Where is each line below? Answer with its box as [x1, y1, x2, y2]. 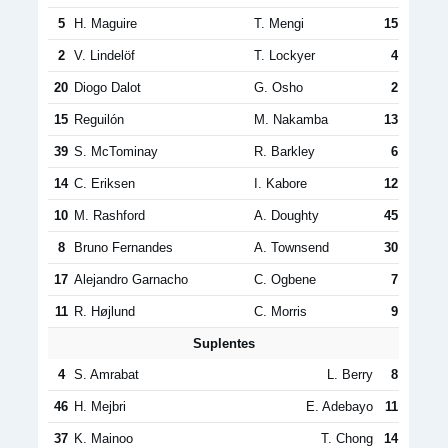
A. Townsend [254, 240, 329, 255]
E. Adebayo [306, 399, 373, 414]
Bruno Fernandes [74, 240, 173, 255]
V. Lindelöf [74, 48, 135, 63]
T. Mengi [254, 16, 304, 31]
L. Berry [327, 367, 373, 382]
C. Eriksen [74, 176, 135, 191]
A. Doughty [254, 208, 319, 223]
